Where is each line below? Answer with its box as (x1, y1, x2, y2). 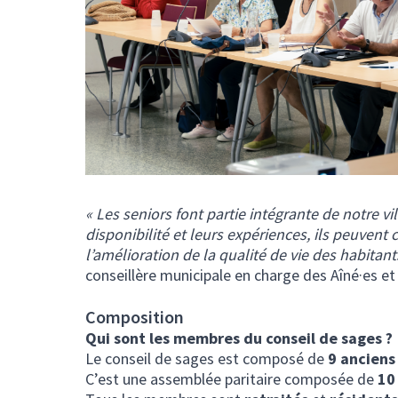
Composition (85, 306, 184, 329)
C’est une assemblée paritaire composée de (85, 369, 378, 390)
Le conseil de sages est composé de (85, 348, 324, 370)
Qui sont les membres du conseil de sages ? (85, 328, 393, 349)
